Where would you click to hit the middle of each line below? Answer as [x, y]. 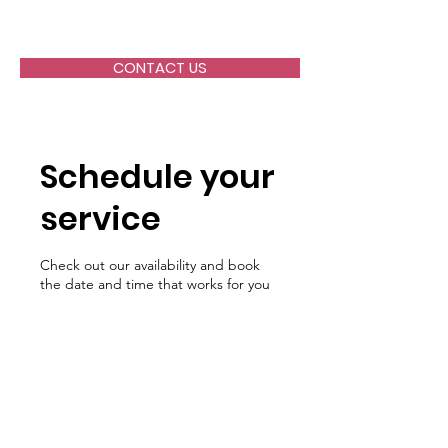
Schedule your [157, 176]
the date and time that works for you [155, 284]
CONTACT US [160, 67]
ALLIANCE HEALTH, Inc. [147, 32]
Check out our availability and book [150, 265]
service [100, 218]
